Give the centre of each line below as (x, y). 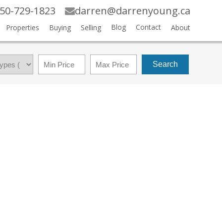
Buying (60, 28)
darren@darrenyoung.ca (132, 11)
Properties (22, 28)
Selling (91, 28)
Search (166, 64)
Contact (148, 27)
